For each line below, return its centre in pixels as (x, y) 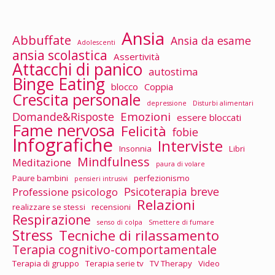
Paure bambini (40, 178)
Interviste (190, 145)
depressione (167, 103)
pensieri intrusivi (101, 178)
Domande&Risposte (63, 116)
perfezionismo (162, 178)
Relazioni (166, 204)
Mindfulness (114, 161)
